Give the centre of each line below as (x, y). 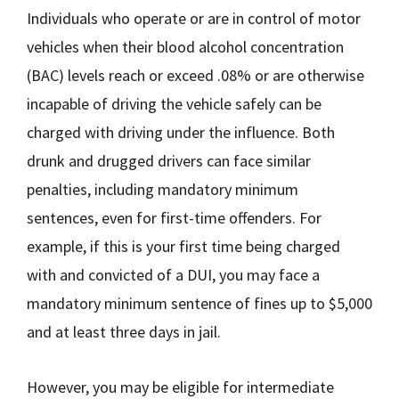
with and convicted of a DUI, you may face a (173, 275)
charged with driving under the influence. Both (181, 132)
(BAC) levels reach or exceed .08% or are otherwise (195, 75)
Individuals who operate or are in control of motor (194, 18)
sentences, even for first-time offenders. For (174, 218)
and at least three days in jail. (124, 332)
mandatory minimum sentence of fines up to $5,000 (199, 303)
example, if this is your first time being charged (183, 246)
